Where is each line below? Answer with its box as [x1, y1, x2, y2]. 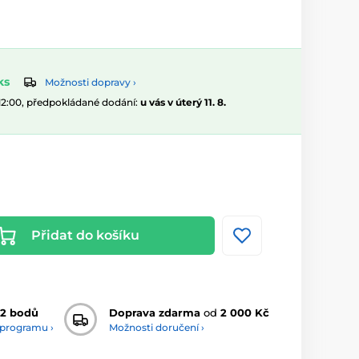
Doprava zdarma [109, 305, 200, 319]
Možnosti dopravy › [45, 76, 136, 89]
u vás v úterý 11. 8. [140, 96, 226, 109]
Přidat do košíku [30, 228, 139, 244]
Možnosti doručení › [109, 321, 204, 333]
